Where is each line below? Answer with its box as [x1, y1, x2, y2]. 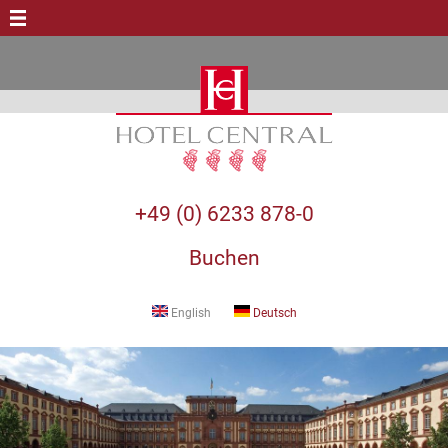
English [167, 306, 211, 320]
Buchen [188, 246, 260, 270]
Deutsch [249, 306, 297, 320]
